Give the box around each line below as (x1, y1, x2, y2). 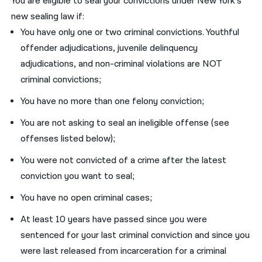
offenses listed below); (20, 132, 116, 145)
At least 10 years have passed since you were (20, 213, 208, 226)
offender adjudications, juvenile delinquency (20, 42, 198, 54)
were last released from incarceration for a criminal (20, 244, 227, 257)
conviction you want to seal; (20, 170, 135, 182)
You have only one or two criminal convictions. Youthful (20, 26, 240, 39)
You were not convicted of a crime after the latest (20, 154, 227, 167)
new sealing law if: (11, 10, 85, 23)
